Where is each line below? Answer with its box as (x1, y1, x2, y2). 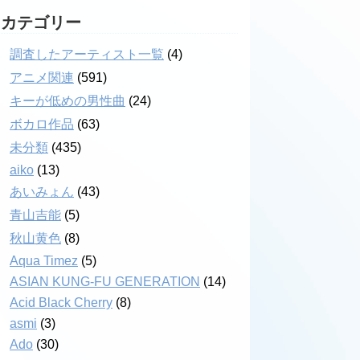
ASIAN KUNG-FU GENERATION (10, 275, 200, 288)
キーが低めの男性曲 (10, 94, 125, 108)
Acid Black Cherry (10, 296, 112, 309)
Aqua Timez (10, 254, 78, 268)
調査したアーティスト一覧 (10, 47, 164, 61)
